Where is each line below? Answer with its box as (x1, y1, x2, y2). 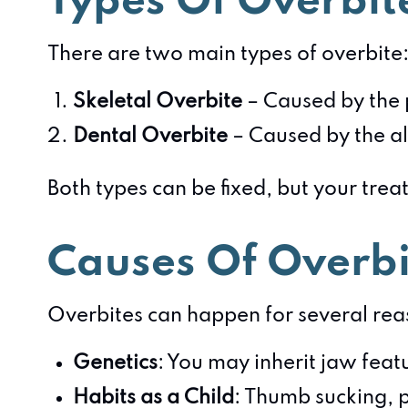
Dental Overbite (73, 127, 228, 147)
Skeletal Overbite (73, 92, 242, 112)
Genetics (73, 353, 158, 373)
